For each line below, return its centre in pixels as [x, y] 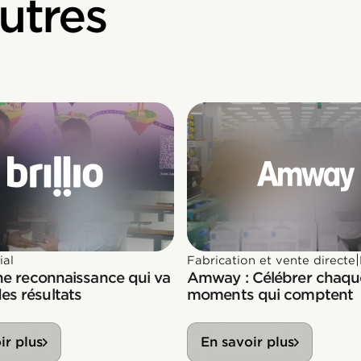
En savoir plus [247, 342]
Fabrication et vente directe [271, 260]
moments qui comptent [270, 294]
